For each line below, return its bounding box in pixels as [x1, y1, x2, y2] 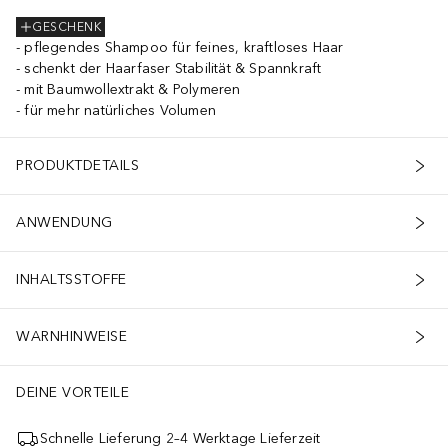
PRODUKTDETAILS [16, 157, 139, 175]
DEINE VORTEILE [16, 383, 129, 401]
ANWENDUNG [16, 214, 113, 232]
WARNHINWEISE [16, 328, 127, 346]
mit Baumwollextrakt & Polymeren [24, 80, 241, 98]
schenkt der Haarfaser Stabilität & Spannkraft [24, 59, 322, 77]
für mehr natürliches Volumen [24, 101, 217, 119]
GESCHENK [32, 20, 101, 35]
